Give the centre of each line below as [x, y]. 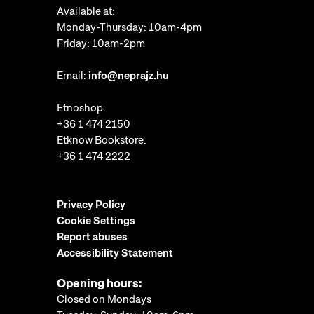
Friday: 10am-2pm [101, 44]
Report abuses [92, 237]
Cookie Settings [96, 221]
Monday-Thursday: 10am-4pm [129, 28]
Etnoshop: [81, 108]
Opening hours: [100, 284]
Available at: [86, 12]
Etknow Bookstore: [102, 141]
